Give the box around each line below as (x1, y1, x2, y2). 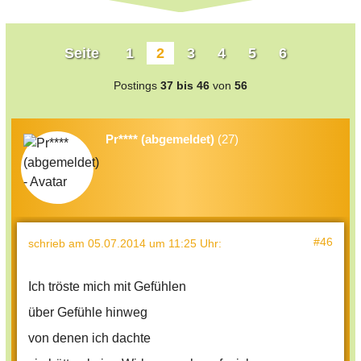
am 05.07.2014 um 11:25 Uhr (68, 237, 218, 251)
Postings (114, 79, 160, 93)
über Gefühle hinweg (28, 305, 147, 320)
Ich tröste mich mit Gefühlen (28, 280, 186, 294)
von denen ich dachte (28, 331, 151, 346)
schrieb (28, 237, 68, 251)
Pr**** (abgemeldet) (106, 132, 214, 147)
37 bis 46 (160, 79, 210, 93)
